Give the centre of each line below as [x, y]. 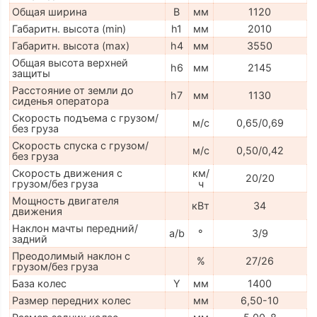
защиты [31, 74]
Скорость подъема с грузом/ [85, 118]
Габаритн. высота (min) [69, 29]
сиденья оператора [60, 101]
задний [29, 239]
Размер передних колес [71, 301]
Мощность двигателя [65, 201]
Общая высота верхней [70, 63]
